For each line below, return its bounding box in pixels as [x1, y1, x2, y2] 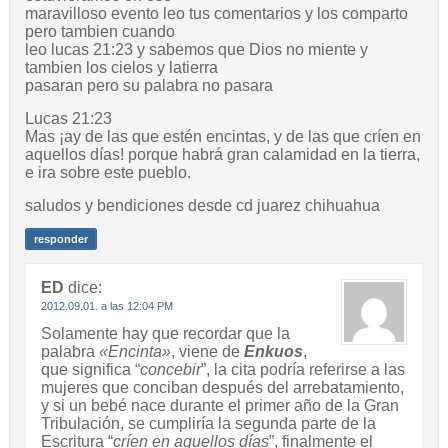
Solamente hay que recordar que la [40, 325, 290, 343]
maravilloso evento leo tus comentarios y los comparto [24, 5, 408, 23]
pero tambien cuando [24, 23, 175, 41]
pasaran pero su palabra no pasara [24, 77, 273, 95]
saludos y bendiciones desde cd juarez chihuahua [24, 197, 380, 215]
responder [33, 233, 88, 246]
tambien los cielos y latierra [24, 59, 218, 77]
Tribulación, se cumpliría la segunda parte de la [40, 415, 376, 433]
